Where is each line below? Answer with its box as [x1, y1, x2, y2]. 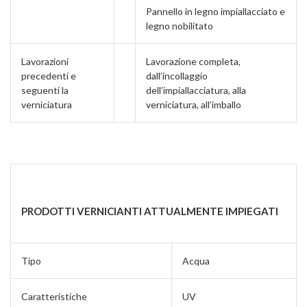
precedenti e [21, 69, 76, 82]
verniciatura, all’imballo [146, 98, 241, 110]
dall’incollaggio [146, 69, 208, 82]
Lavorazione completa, [146, 55, 241, 67]
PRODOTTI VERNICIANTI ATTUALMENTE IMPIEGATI [21, 204, 278, 217]
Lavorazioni [21, 55, 69, 67]
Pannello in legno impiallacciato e [146, 5, 285, 17]
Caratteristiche [21, 291, 87, 303]
